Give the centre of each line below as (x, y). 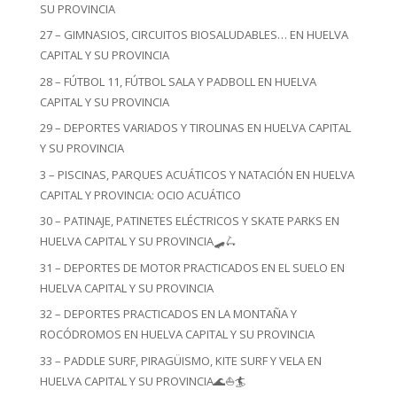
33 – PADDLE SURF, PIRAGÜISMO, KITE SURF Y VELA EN (180, 360)
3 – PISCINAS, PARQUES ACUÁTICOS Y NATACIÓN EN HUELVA (197, 174)
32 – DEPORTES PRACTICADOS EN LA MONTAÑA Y (168, 314)
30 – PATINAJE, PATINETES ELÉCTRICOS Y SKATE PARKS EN (189, 221)
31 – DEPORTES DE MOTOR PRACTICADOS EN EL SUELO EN (192, 267)
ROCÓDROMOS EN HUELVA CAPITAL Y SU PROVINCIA (177, 334)
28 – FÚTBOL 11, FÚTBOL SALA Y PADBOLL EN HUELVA (178, 81)
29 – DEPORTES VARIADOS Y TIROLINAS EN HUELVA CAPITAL (195, 128)
